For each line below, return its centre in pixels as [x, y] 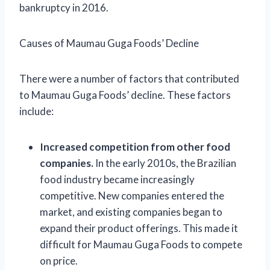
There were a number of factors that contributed [129, 78]
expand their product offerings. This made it [139, 228]
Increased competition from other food [135, 146]
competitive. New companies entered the [132, 195]
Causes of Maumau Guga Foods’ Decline [109, 43]
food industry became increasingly [117, 179]
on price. [59, 260]
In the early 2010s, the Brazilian [165, 163]
